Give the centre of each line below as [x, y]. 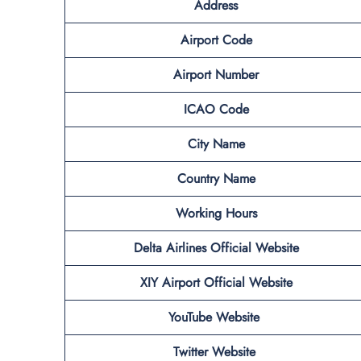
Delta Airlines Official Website [216, 247]
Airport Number [216, 74]
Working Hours [216, 213]
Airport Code [216, 39]
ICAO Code [216, 109]
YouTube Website [216, 317]
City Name [216, 143]
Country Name [216, 178]
